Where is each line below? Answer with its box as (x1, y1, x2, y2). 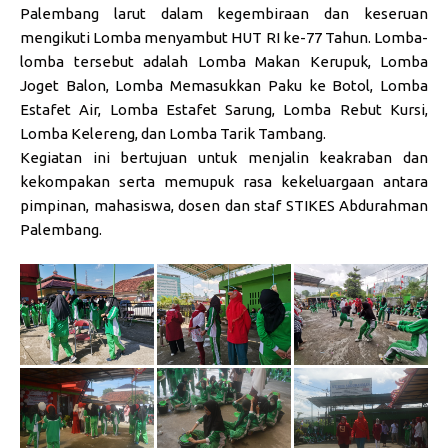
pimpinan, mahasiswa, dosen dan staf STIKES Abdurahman (20, 197, 428, 215)
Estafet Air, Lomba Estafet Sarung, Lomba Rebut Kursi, (20, 101, 428, 119)
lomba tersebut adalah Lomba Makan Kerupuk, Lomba (20, 53, 428, 71)
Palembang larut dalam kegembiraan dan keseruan (20, 5, 428, 23)
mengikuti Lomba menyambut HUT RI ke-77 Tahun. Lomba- (20, 29, 428, 47)
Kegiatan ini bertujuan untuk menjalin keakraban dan (20, 149, 428, 167)
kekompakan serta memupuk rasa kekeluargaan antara (20, 173, 428, 191)
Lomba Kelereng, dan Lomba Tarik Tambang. (20, 125, 326, 143)
